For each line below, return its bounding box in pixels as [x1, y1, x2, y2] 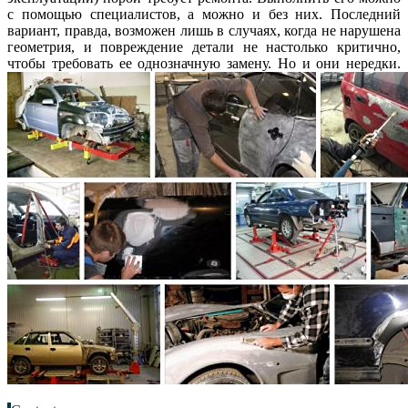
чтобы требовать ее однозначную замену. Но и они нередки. [7, 55, 401, 71]
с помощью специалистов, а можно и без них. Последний [7, 5, 401, 22]
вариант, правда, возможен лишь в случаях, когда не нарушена [7, 22, 401, 38]
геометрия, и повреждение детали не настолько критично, [7, 38, 401, 55]
